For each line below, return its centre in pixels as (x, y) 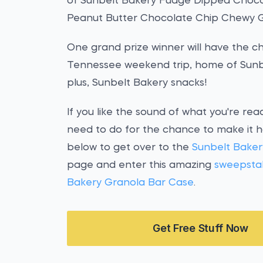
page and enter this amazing (141, 165)
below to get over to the (130, 148)
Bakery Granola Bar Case (131, 183)
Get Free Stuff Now (200, 228)
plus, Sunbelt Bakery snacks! (137, 83)
